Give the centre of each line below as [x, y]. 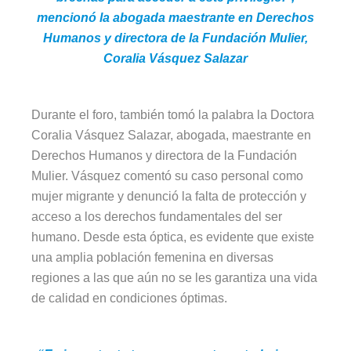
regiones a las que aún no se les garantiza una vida [175, 278]
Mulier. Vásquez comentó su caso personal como [168, 176]
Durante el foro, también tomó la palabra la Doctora [173, 115]
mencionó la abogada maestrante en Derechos [175, 18]
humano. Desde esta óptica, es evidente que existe [173, 237]
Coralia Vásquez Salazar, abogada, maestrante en [172, 136]
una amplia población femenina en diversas [153, 258]
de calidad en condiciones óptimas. [130, 299]
